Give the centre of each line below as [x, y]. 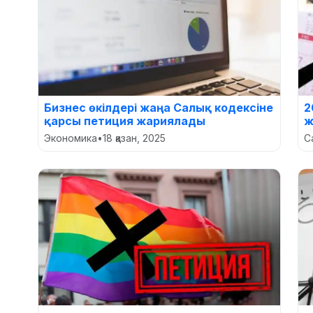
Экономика [71, 138]
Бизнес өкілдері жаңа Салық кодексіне [159, 108]
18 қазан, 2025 [134, 138]
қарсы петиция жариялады [125, 121]
